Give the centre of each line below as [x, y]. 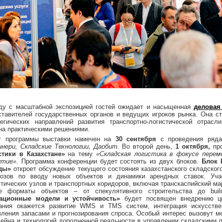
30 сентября [136, 139]
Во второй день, [149, 146]
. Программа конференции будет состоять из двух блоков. [109, 161]
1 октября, [194, 146]
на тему [80, 154]
